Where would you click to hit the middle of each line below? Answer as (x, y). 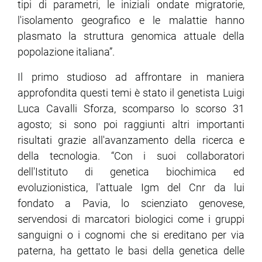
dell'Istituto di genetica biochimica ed (131, 172)
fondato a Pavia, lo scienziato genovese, (131, 204)
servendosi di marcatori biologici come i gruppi (131, 219)
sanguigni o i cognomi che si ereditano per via (131, 235)
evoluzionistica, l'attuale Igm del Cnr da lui (131, 188)
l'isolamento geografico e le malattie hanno (131, 20)
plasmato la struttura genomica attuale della (131, 36)
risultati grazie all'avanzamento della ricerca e (131, 140)
